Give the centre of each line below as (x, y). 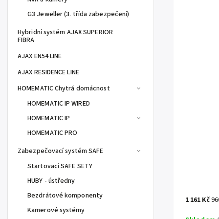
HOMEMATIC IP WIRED (59, 104)
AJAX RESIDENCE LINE (48, 72)
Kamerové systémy (56, 210)
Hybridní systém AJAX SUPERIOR (65, 32)
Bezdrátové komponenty (65, 196)
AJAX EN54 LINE (40, 56)
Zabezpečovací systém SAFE (61, 151)
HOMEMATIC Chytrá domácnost (64, 88)
